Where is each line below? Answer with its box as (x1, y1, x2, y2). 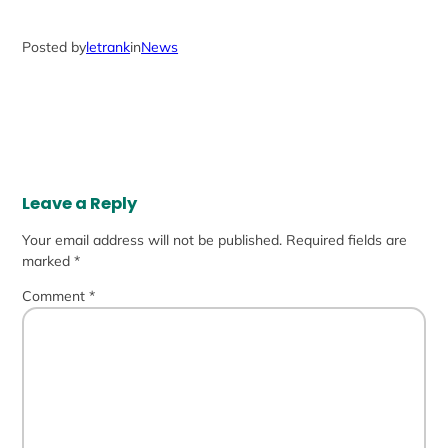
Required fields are (286, 231, 408, 250)
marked (22, 252, 75, 271)
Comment (22, 287, 90, 306)
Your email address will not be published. (22, 231, 283, 250)
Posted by (22, 38, 87, 57)
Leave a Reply (22, 192, 138, 216)
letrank (86, 38, 131, 57)
